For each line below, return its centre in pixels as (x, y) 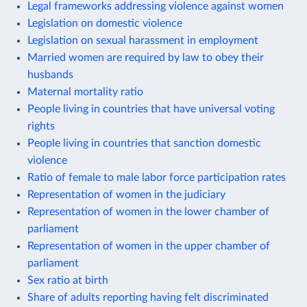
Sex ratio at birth (68, 280)
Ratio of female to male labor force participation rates (157, 177)
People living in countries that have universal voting (151, 109)
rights (41, 126)
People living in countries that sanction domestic (144, 143)
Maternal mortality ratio (85, 91)
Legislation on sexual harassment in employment (143, 40)
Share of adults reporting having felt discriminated (148, 297)
